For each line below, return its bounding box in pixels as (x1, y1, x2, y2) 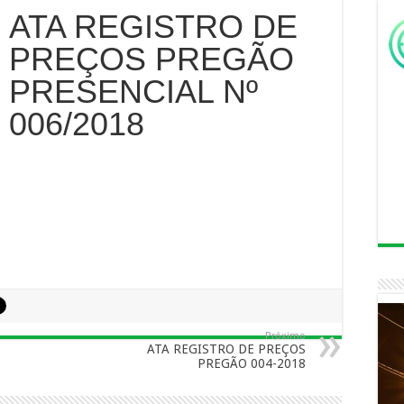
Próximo (265, 330, 306, 342)
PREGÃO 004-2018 (197, 356, 306, 371)
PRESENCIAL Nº (8, 73, 258, 110)
